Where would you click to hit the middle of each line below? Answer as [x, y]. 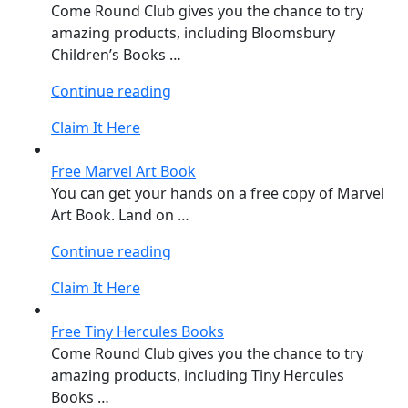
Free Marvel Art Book [123, 171]
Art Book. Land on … [120, 214]
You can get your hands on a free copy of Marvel [218, 193]
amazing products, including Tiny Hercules [198, 375]
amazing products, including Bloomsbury [193, 32]
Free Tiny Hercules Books [138, 331]
